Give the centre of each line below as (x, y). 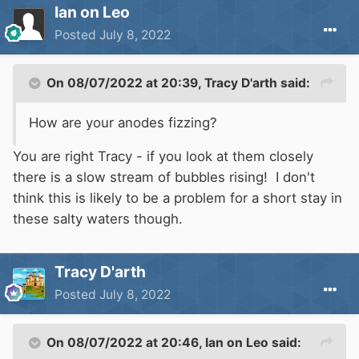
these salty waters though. (98, 219)
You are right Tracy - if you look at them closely (163, 157)
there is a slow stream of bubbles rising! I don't (164, 177)
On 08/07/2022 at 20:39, (125, 83)
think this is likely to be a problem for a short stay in (177, 198)
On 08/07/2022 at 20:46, (126, 343)
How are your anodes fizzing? (123, 123)
